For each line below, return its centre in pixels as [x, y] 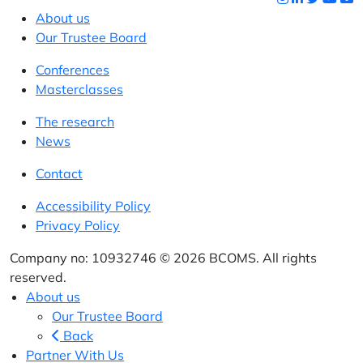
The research [75, 122]
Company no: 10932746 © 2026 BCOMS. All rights [163, 258]
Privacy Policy [78, 225]
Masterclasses [79, 89]
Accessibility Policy [93, 206]
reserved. [38, 277]
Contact [59, 173]
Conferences [73, 70]
